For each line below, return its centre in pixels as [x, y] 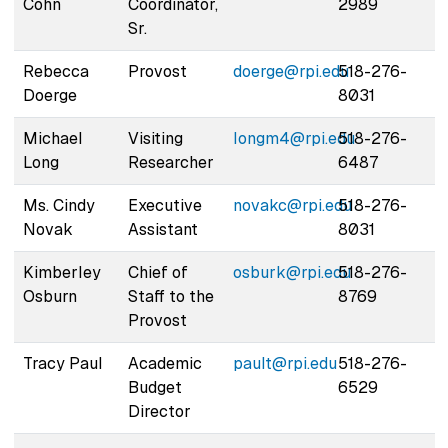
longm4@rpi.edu [293, 138]
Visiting [155, 138]
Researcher [170, 162]
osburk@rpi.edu [291, 272]
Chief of [157, 272]
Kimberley [61, 272]
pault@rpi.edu [284, 363]
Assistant [162, 229]
